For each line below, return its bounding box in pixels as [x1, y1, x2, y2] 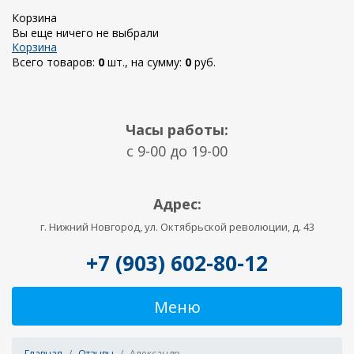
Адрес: [153, 194, 201, 213]
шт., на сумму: [104, 55, 185, 70]
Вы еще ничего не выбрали [12, 25, 159, 40]
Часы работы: [126, 120, 228, 139]
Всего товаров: [12, 55, 98, 70]
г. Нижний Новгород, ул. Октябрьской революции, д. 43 [40, 220, 314, 234]
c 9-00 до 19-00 [126, 141, 228, 160]
